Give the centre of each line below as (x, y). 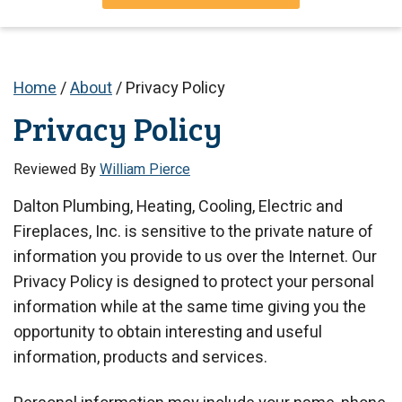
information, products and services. (140, 357)
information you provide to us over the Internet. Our (195, 257)
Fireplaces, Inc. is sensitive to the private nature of (193, 232)
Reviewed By (57, 169)
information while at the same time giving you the (190, 307)
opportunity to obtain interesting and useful (168, 332)
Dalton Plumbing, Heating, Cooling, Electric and (178, 206)
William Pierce (145, 169)
